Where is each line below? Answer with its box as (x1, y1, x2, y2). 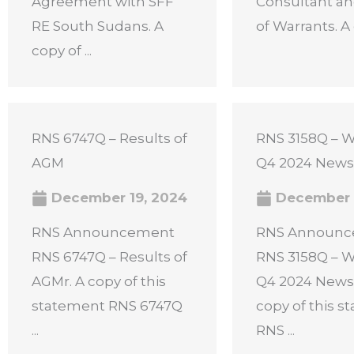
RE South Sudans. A (32, 18, 164, 34)
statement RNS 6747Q (32, 298, 183, 314)
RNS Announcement (32, 224, 175, 240)
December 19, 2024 (47, 190, 187, 205)
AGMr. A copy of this (32, 273, 166, 289)
